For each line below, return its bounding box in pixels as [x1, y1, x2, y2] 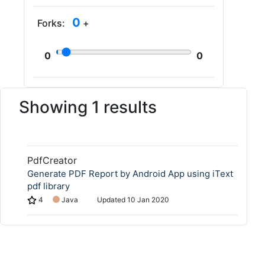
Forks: [37, 17, 67, 29]
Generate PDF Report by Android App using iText [27, 168, 233, 179]
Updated [97, 195, 127, 204]
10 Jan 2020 [127, 195, 169, 204]
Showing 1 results [19, 97, 157, 117]
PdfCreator [27, 154, 77, 166]
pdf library [27, 180, 70, 192]
